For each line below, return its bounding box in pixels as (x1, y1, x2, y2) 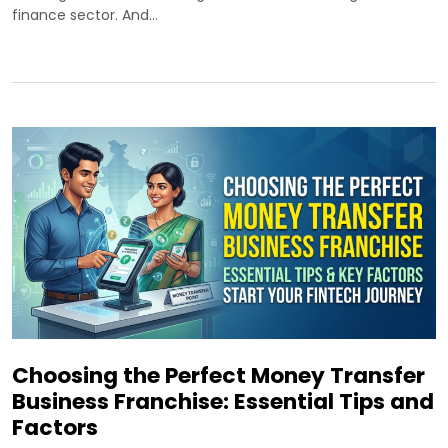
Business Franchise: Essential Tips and (12, 386, 434, 418)
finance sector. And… (12, 5, 158, 26)
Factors (12, 412, 98, 444)
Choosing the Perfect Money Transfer (12, 360, 425, 392)
